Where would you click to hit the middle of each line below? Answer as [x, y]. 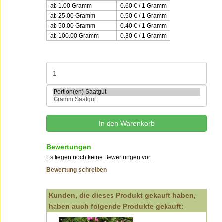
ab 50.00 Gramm [73, 26]
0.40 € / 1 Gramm [143, 26]
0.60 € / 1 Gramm [143, 6]
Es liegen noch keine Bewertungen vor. [99, 157]
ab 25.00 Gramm [73, 16]
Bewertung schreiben [76, 170]
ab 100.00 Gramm [74, 36]
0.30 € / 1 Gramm [143, 36]
